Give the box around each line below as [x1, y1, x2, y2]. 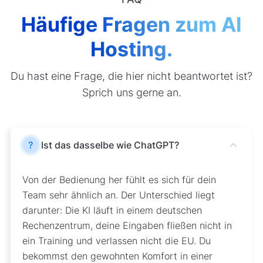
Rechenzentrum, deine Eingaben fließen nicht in [22, 219, 232, 231]
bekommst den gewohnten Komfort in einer [22, 249, 213, 262]
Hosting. [90, 36, 173, 61]
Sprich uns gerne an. [82, 86, 181, 99]
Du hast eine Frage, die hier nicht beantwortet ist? [11, 69, 252, 82]
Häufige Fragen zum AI [21, 12, 242, 36]
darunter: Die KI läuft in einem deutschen [22, 204, 202, 216]
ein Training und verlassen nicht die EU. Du [22, 234, 211, 247]
